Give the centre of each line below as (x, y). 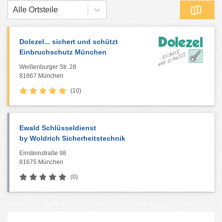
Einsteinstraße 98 (43, 153)
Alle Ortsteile (35, 10)
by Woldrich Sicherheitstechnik (72, 138)
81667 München (41, 76)
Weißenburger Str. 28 (48, 67)
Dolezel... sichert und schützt (69, 42)
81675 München (41, 162)
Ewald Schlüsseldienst (58, 128)
